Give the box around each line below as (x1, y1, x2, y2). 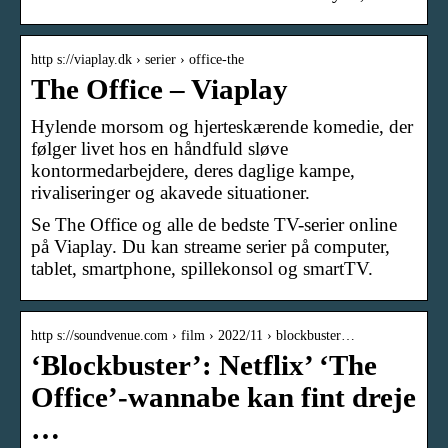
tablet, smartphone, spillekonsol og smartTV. (31, 257, 373, 279)
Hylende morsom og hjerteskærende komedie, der (31, 115, 413, 137)
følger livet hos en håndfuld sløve (31, 137, 288, 159)
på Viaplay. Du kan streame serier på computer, (31, 235, 390, 257)
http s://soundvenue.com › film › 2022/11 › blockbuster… (31, 327, 355, 343)
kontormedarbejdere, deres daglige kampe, (31, 159, 355, 181)
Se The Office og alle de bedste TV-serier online (31, 213, 397, 235)
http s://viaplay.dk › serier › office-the (31, 51, 244, 67)
